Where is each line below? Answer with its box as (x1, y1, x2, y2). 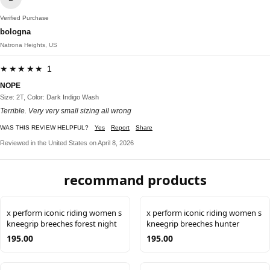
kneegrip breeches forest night (7, 218, 117, 230)
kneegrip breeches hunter (146, 218, 239, 230)
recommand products (63, 171, 207, 189)
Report (111, 124, 130, 131)
